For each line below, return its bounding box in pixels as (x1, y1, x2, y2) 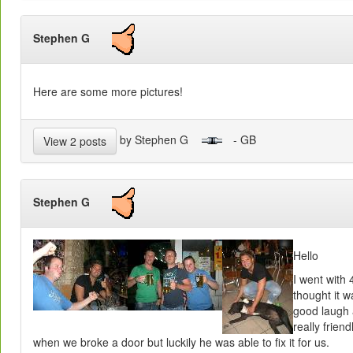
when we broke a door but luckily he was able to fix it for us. (33, 334, 329, 351)
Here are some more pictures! (33, 84, 183, 100)
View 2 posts (43, 133, 106, 150)
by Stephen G (117, 131, 201, 147)
